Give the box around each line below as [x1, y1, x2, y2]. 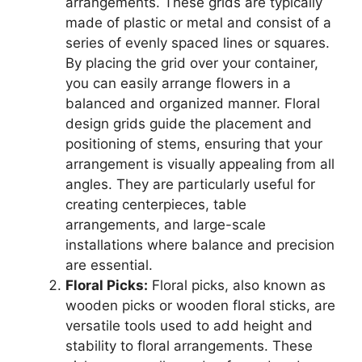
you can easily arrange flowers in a [65, 75, 291, 92]
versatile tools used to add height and [65, 318, 313, 335]
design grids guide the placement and [65, 116, 312, 133]
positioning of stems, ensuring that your [65, 136, 322, 153]
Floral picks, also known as [148, 277, 326, 294]
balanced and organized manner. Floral [65, 95, 320, 112]
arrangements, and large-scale [65, 217, 266, 234]
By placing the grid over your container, [65, 55, 318, 72]
